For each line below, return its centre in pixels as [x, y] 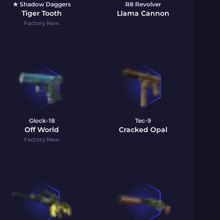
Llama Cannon [143, 13]
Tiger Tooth [42, 13]
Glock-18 [42, 121]
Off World [42, 130]
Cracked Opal [143, 130]
